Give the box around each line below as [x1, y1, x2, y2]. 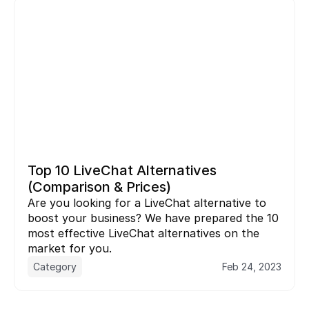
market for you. [28, 241, 112, 255]
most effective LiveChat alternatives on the [28, 226, 259, 240]
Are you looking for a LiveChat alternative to [28, 195, 266, 210]
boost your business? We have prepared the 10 [28, 210, 279, 225]
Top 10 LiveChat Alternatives [28, 161, 217, 179]
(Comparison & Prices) [28, 178, 171, 195]
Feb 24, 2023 [222, 260, 281, 272]
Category [33, 260, 77, 272]
